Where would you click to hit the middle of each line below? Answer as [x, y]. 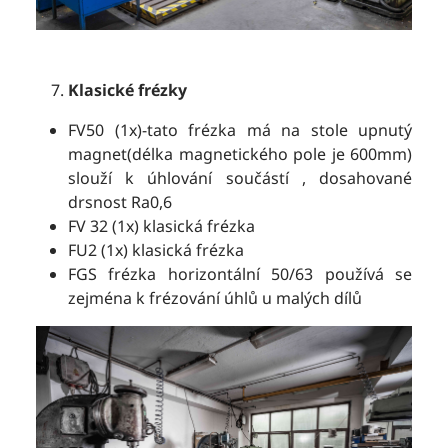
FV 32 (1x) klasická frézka [161, 225]
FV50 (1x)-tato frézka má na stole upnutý [240, 129]
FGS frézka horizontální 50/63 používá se [240, 273]
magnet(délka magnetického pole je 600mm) [240, 153]
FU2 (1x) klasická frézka [156, 249]
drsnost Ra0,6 [120, 201]
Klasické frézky [127, 89]
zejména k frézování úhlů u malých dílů [215, 297]
